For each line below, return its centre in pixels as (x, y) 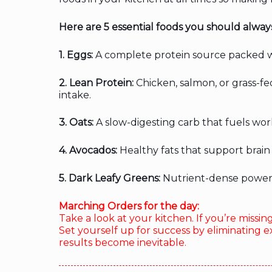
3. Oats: (76, 123)
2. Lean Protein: (96, 83)
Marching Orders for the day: (129, 206)
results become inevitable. (123, 243)
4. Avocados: (88, 151)
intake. (75, 95)
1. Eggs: (76, 55)
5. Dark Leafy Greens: (110, 178)
